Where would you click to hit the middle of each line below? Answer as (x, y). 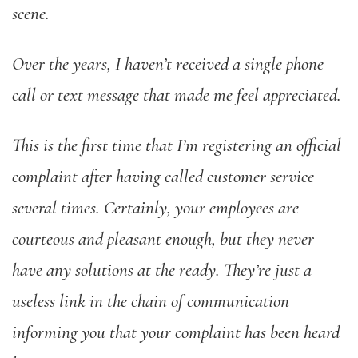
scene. (31, 14)
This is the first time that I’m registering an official (177, 145)
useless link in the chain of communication (151, 301)
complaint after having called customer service (163, 177)
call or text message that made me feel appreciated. (179, 95)
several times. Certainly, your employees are (155, 208)
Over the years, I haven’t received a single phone (168, 64)
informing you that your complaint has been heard (176, 332)
